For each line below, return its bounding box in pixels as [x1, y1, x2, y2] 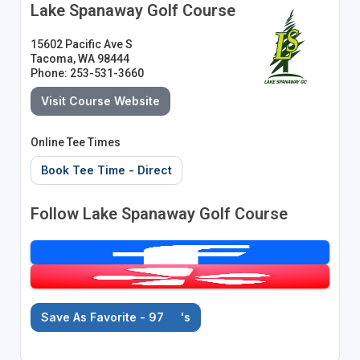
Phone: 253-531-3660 [30, 66, 144, 80]
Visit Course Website [40, 93, 160, 108]
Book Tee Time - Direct [40, 162, 172, 177]
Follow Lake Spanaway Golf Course [30, 203, 288, 223]
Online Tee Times [30, 135, 121, 149]
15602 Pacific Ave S [30, 37, 133, 51]
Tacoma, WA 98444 [30, 51, 129, 65]
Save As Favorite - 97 [40, 309, 167, 324]
